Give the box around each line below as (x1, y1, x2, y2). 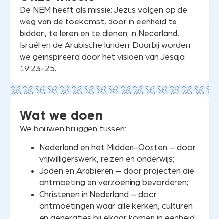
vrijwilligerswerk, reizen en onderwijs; (39, 155, 174, 164)
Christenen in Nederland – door (39, 190, 157, 199)
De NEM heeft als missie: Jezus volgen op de (20, 5, 187, 14)
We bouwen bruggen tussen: (20, 124, 126, 133)
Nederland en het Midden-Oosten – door (39, 143, 196, 152)
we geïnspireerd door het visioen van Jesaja (20, 52, 185, 61)
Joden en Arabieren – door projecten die (39, 167, 194, 175)
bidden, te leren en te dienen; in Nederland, (20, 29, 179, 38)
